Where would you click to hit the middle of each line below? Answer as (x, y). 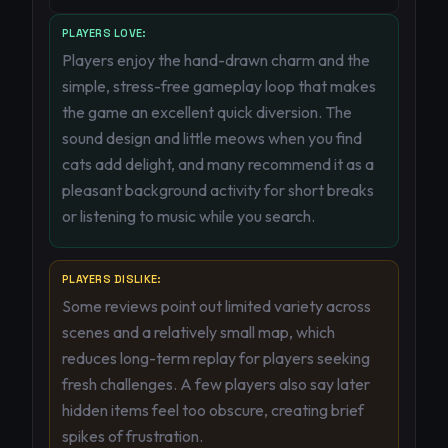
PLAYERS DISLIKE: (112, 279)
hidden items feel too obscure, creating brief (213, 410)
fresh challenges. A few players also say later (216, 384)
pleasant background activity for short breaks (218, 190)
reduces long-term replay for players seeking (216, 358)
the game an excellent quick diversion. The (207, 112)
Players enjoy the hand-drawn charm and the (216, 60)
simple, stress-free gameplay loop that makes (219, 86)
